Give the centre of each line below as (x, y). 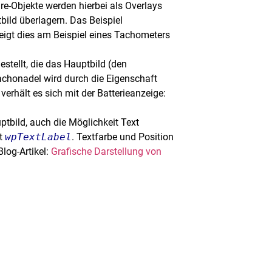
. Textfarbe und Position (123, 137)
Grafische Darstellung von (107, 152)
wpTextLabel (39, 137)
